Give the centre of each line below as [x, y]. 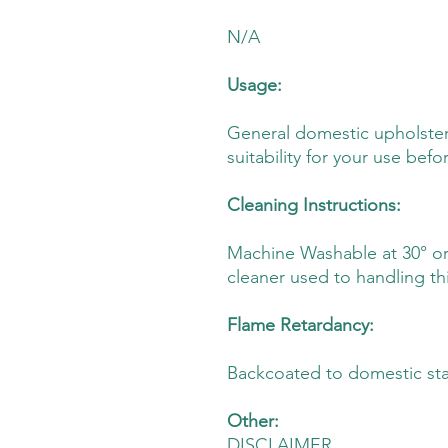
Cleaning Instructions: [314, 205]
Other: [253, 421]
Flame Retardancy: [300, 325]
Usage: [254, 85]
